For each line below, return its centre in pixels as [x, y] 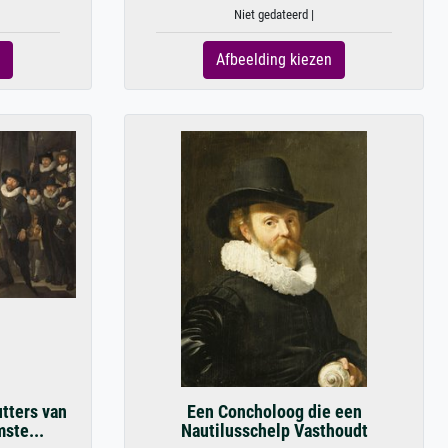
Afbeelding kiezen [274, 59]
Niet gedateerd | [274, 14]
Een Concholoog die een [274, 412]
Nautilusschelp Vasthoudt [274, 431]
